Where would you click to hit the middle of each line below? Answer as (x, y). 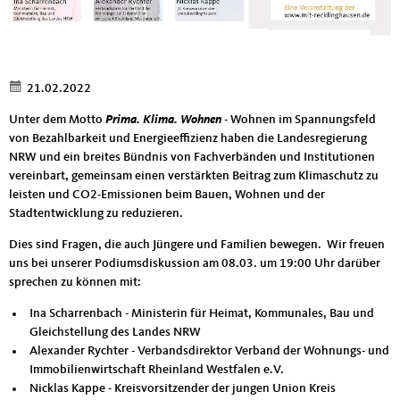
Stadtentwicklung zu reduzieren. (96, 213)
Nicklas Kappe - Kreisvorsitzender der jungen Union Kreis (182, 388)
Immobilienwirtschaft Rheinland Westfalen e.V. (156, 369)
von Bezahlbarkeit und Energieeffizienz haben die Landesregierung (188, 138)
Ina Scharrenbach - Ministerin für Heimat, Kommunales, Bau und (201, 313)
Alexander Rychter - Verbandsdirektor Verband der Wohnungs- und (209, 350)
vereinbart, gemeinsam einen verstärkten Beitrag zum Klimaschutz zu (194, 175)
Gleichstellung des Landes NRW (115, 332)
